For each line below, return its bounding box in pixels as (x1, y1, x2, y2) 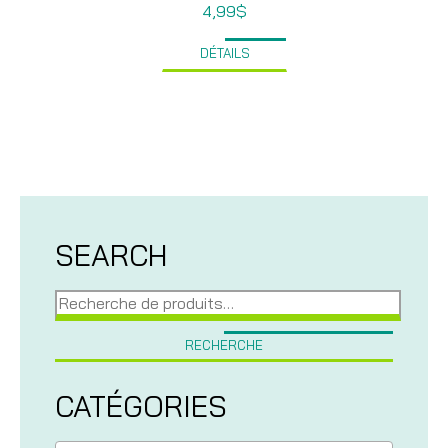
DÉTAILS (199, 45, 250, 61)
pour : (54, 302, 93, 323)
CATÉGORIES (55, 387, 227, 424)
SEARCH (55, 236, 167, 273)
